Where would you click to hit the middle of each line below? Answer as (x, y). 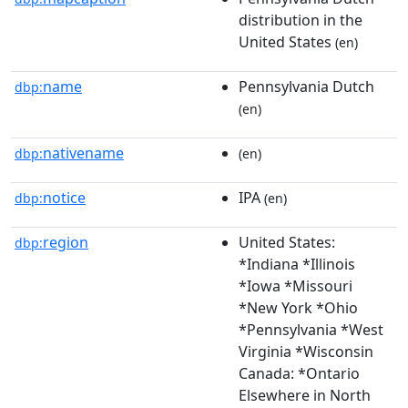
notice (64, 197)
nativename (83, 153)
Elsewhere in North (305, 395)
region (66, 242)
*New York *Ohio (298, 307)
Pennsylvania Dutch (306, 86)
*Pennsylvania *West (311, 329)
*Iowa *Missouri (296, 286)
